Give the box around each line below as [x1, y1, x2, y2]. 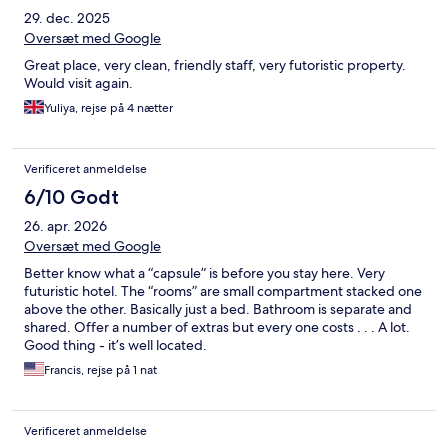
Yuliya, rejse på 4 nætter [44, 100, 173, 117]
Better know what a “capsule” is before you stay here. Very [24, 264, 385, 283]
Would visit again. [24, 74, 133, 93]
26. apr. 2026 [24, 217, 107, 236]
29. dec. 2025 [24, 9, 110, 28]
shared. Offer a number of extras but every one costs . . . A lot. [24, 318, 410, 337]
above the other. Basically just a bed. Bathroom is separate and [24, 300, 412, 319]
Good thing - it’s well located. [24, 336, 207, 355]
